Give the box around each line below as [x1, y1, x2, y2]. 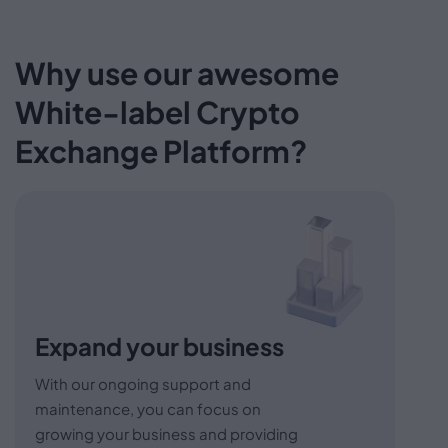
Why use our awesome [15, 53, 339, 92]
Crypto [196, 92, 300, 131]
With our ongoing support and [35, 373, 251, 393]
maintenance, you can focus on [35, 398, 261, 418]
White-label [15, 92, 196, 131]
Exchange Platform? [15, 131, 307, 170]
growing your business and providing [35, 423, 298, 443]
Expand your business [35, 330, 284, 361]
